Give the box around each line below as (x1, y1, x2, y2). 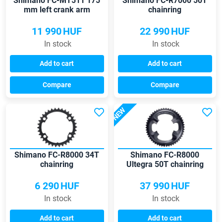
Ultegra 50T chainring (126, 160, 204, 169)
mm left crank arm (23, 5, 90, 15)
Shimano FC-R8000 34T (14, 150, 100, 160)
